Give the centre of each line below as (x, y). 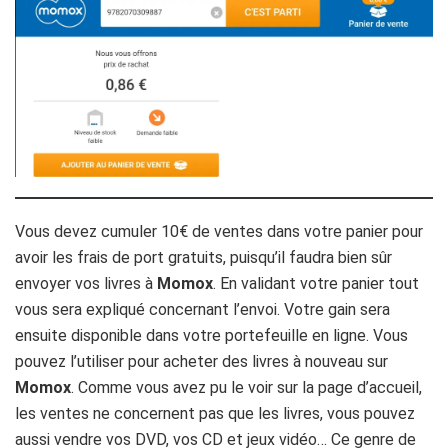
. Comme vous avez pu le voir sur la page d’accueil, (246, 388)
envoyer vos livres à (86, 284)
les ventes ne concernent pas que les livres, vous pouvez (215, 414)
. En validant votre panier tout (316, 284)
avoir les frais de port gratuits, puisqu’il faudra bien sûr (203, 258)
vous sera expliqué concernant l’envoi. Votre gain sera (202, 310)
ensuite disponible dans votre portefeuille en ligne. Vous (211, 336)
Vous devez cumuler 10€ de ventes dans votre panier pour (219, 232)
